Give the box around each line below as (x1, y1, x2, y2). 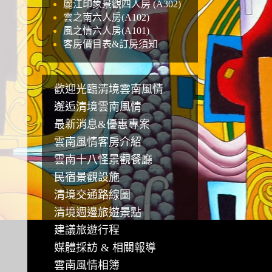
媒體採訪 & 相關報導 (53, 242, 156, 254)
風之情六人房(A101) (63, 25, 149, 36)
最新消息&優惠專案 (53, 118, 150, 131)
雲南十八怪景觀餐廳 (53, 154, 152, 166)
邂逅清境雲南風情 (53, 101, 141, 113)
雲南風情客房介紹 (53, 136, 141, 148)
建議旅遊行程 (53, 224, 120, 236)
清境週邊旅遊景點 (53, 206, 141, 219)
